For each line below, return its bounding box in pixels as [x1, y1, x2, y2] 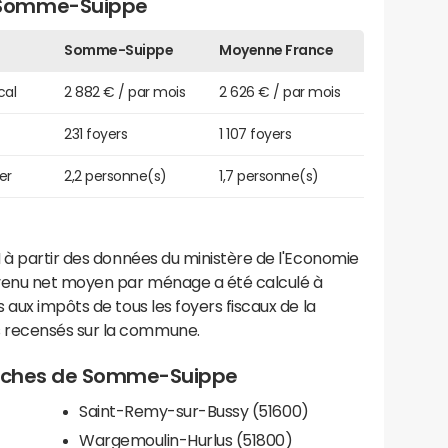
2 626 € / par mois [219, 84, 341, 99]
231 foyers [64, 126, 128, 141]
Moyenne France [219, 42, 334, 57]
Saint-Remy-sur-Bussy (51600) [79, 402, 309, 419]
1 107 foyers [219, 126, 292, 141]
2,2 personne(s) [64, 168, 167, 183]
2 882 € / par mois [64, 84, 186, 99]
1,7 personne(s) [219, 168, 319, 183]
